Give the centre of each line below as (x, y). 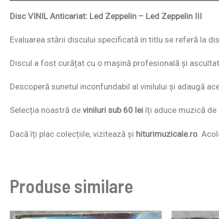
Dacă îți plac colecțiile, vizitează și (73, 134)
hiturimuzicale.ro (167, 134)
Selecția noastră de (46, 110)
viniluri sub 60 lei (113, 110)
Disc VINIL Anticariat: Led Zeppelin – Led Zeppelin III (106, 16)
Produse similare (71, 186)
